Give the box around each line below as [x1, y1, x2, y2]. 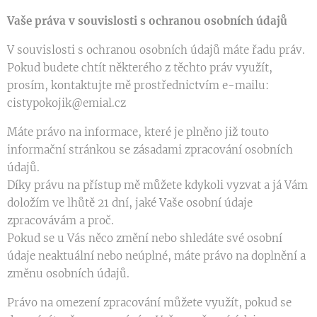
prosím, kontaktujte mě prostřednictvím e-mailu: [7, 79, 269, 92]
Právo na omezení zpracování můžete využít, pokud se [7, 296, 292, 309]
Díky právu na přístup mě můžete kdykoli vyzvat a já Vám [7, 178, 308, 192]
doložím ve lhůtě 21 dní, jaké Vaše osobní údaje [7, 196, 253, 209]
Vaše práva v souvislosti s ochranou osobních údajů [7, 14, 287, 28]
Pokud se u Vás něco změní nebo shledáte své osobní [7, 231, 282, 245]
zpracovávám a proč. [7, 214, 114, 227]
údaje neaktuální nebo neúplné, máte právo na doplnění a [7, 249, 306, 263]
